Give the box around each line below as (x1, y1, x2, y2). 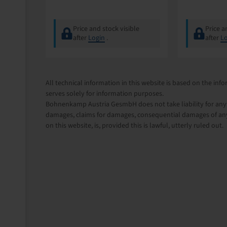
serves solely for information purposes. (46, 89, 164, 99)
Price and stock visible (72, 24, 139, 34)
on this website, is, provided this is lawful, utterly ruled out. (46, 121, 223, 131)
